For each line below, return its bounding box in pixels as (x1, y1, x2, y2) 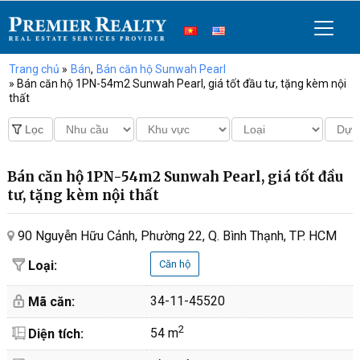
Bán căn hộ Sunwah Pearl (96, 63, 226, 76)
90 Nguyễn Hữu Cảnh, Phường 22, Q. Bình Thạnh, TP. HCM (14, 228, 337, 243)
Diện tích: (24, 326, 84, 342)
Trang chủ (8, 63, 59, 76)
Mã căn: (24, 294, 75, 309)
